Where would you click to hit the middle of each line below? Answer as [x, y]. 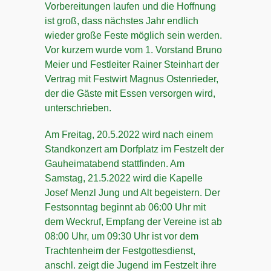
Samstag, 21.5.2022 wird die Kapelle [124, 178]
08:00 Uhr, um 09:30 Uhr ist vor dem [122, 236]
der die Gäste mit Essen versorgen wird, [130, 93]
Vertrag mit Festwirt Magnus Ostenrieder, [132, 79]
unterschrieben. [78, 108]
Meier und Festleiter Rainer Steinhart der [132, 64]
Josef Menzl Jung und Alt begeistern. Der [132, 193]
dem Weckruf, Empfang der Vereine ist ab [133, 222]
